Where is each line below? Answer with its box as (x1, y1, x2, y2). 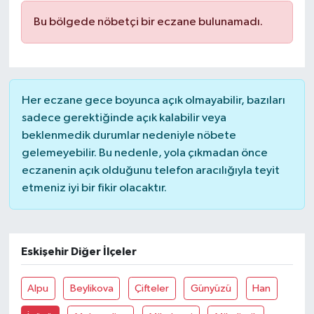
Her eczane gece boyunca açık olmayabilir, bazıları (21, 94, 285, 107)
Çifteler (135, 282, 170, 294)
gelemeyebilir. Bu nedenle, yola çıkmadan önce (21, 146, 268, 159)
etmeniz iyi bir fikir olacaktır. (21, 182, 167, 194)
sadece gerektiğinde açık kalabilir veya (21, 111, 226, 124)
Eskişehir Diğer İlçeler (20, 245, 137, 257)
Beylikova (69, 282, 114, 294)
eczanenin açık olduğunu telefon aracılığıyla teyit (21, 164, 280, 177)
